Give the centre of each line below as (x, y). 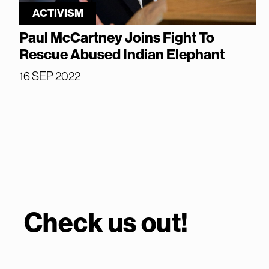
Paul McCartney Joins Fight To (117, 38)
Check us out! (106, 223)
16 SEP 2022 (50, 76)
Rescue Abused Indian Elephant (122, 54)
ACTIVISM (58, 13)
